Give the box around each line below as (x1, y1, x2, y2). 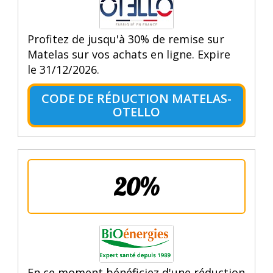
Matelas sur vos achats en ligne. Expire (27, 46, 230, 62)
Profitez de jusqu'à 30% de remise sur (27, 31, 224, 46)
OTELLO (112, 103, 160, 120)
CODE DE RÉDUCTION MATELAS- (41, 90, 232, 107)
